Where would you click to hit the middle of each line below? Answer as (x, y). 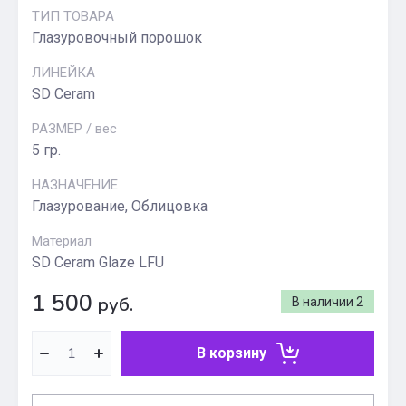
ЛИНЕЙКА (63, 72)
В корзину (232, 353)
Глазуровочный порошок (117, 38)
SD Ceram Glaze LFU (98, 262)
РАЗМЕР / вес (74, 129)
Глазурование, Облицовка (120, 206)
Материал (62, 241)
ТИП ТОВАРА (73, 16)
